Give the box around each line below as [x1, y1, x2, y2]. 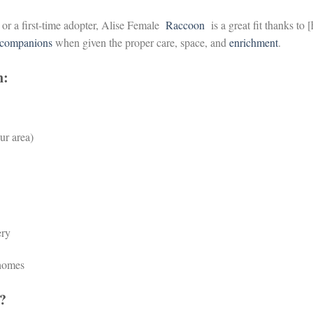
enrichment [229, 35, 278, 50]
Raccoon [166, 17, 208, 33]
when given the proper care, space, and [52, 35, 229, 50]
